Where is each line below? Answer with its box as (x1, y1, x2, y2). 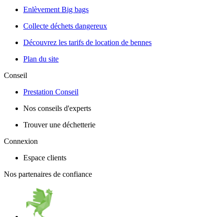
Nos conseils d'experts (23, 104, 91, 112)
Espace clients (23, 153, 66, 162)
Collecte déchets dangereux (23, 21, 107, 30)
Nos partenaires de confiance (4, 170, 92, 178)
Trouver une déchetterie (23, 120, 95, 129)
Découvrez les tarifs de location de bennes (23, 38, 152, 46)
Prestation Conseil (23, 87, 78, 96)
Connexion (4, 137, 38, 145)
